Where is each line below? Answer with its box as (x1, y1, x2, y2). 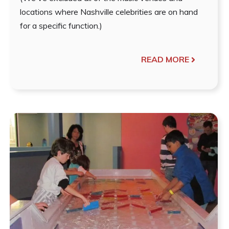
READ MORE (141, 54, 189, 65)
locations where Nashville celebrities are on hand (20, 7, 198, 17)
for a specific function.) (20, 20, 103, 31)
